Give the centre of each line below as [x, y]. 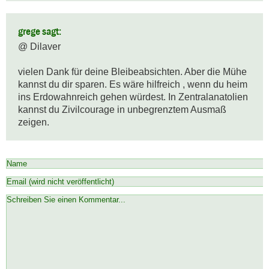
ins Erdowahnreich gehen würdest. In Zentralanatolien [133, 97]
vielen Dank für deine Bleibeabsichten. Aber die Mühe [132, 72]
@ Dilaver [39, 47]
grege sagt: [40, 32]
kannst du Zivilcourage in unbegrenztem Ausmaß [122, 110]
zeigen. [34, 122]
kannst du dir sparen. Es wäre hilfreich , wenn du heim [133, 85]
